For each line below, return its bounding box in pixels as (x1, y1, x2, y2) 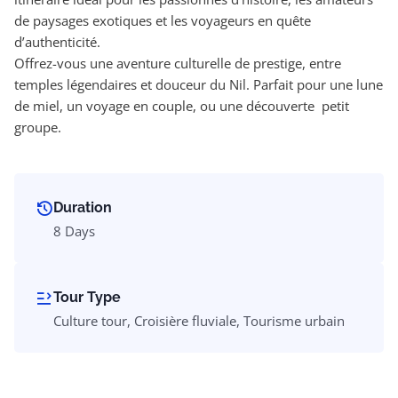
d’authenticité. (14, 32, 100, 51)
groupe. (14, 117, 61, 136)
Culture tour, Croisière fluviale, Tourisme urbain (53, 311, 345, 330)
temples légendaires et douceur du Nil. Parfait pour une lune (14, 75, 383, 93)
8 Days (53, 221, 95, 240)
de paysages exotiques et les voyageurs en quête (14, 11, 311, 29)
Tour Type (53, 288, 121, 306)
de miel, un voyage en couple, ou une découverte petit (14, 96, 349, 115)
